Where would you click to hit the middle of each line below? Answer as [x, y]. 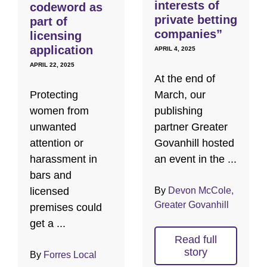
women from [59, 111]
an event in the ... [195, 159]
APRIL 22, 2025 [52, 64]
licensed [49, 191]
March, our [180, 94]
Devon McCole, [201, 190]
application [61, 50]
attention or [57, 143]
